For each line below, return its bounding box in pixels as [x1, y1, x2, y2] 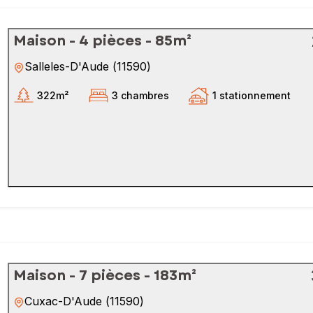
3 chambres [112, 89, 169, 101]
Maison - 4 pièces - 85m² [13, 31, 191, 51]
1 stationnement [212, 89, 291, 101]
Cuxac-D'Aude [24, 294, 102, 308]
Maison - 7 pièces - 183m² [13, 265, 196, 286]
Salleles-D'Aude [24, 59, 109, 73]
